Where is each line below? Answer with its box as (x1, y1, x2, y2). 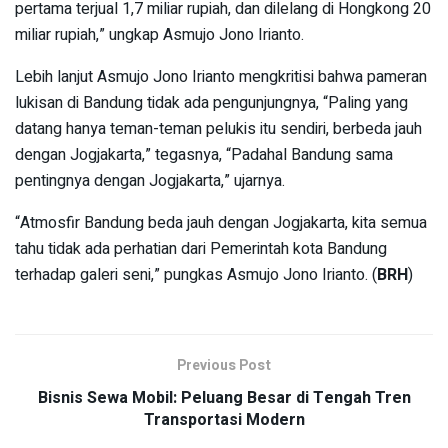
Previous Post (177, 354, 271, 376)
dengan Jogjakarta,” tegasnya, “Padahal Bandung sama (15, 142, 393, 167)
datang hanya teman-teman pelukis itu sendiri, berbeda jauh (15, 116, 422, 141)
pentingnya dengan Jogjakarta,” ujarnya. (15, 168, 285, 193)
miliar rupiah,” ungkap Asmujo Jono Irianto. (15, 22, 304, 47)
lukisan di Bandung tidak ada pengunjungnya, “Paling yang (15, 90, 408, 115)
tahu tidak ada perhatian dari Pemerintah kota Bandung (15, 236, 387, 261)
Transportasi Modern (143, 407, 305, 432)
